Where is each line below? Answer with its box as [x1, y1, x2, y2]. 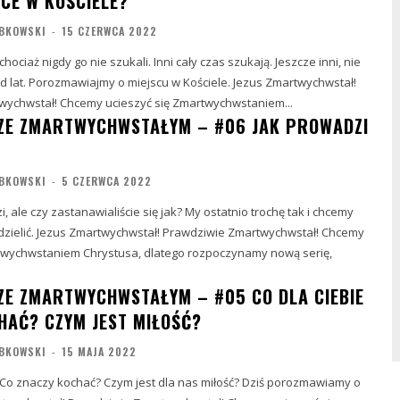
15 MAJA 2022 [61, 343, 137, 359]
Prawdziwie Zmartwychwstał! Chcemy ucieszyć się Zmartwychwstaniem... [59, 94, 293, 111]
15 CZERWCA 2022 [61, 22, 157, 38]
